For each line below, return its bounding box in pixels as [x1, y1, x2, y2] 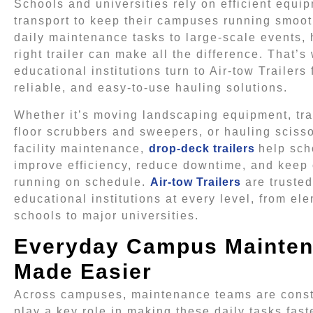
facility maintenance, [14, 142, 149, 154]
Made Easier [14, 260, 152, 284]
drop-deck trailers [149, 142, 255, 154]
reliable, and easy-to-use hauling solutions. [14, 82, 288, 94]
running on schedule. [14, 175, 150, 188]
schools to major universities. [14, 209, 199, 221]
